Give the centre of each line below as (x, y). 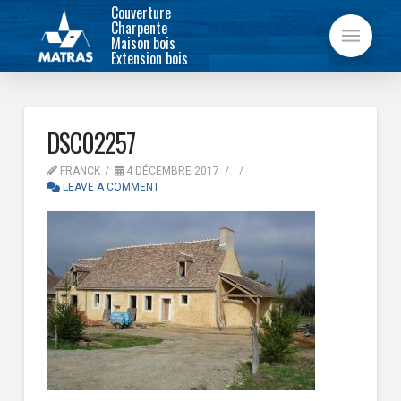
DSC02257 (91, 143)
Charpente (140, 28)
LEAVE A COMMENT (109, 187)
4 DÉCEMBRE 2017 (172, 171)
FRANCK (78, 171)
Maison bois (144, 43)
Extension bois (150, 58)
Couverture (141, 13)
